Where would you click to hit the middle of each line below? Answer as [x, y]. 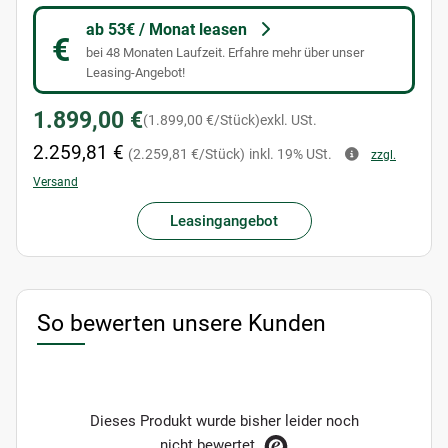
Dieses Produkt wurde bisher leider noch [224, 421]
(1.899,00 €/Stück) [201, 120]
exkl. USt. [288, 120]
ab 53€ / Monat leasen [166, 30]
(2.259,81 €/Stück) [186, 154]
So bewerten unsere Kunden [181, 323]
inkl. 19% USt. [292, 154]
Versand [55, 182]
